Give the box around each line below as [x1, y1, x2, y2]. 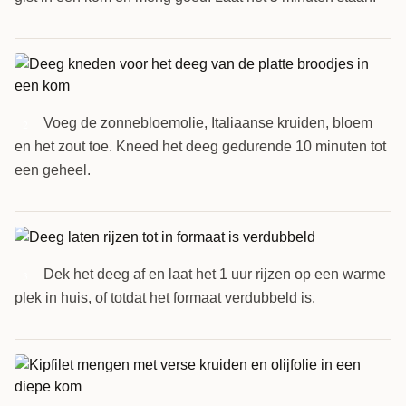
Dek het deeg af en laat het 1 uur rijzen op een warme [43, 266, 386, 282]
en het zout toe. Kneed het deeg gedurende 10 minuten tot [14, 138, 386, 154]
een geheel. [14, 161, 91, 178]
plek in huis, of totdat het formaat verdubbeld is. [14, 289, 315, 305]
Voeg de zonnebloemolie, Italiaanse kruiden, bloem [43, 114, 372, 130]
